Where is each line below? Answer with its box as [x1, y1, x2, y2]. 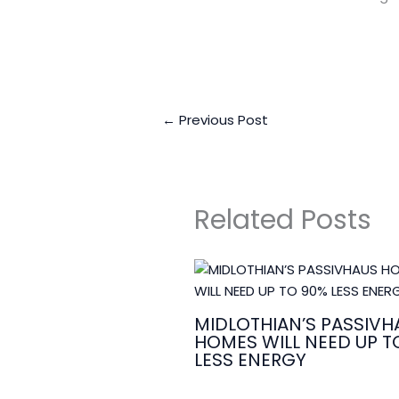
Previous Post [175, 110, 268, 129]
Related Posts [193, 201, 371, 240]
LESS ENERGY [193, 347, 306, 373]
